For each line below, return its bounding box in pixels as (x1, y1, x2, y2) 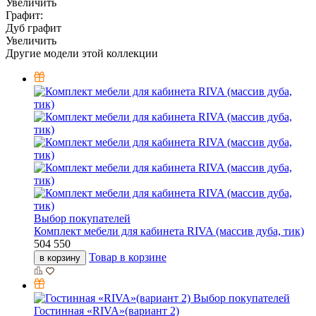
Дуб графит (6, 22, 61, 35)
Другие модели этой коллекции (6, 47, 158, 60)
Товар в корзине (89, 251, 166, 264)
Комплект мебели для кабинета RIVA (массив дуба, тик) (34, 225, 304, 238)
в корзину (39, 253, 80, 264)
